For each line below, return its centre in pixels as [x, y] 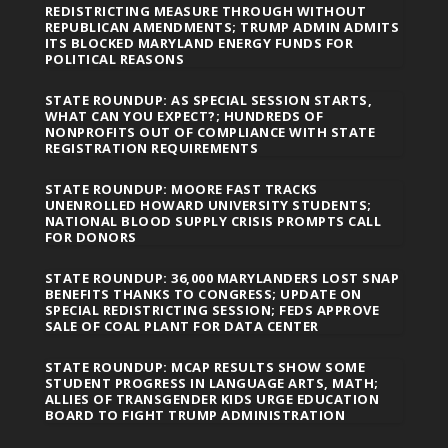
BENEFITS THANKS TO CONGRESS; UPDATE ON [203, 294]
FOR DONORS [90, 237]
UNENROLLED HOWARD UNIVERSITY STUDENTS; [208, 205]
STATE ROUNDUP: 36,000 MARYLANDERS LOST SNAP [222, 278]
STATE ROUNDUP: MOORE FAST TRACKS [181, 189]
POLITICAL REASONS [114, 59]
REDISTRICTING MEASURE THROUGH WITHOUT [205, 11]
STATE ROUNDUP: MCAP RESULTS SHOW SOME [205, 367]
